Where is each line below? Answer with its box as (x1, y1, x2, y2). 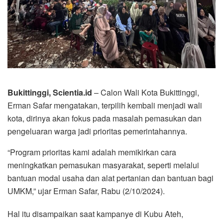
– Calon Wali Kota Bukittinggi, (92, 86, 199, 98)
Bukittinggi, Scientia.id (7, 86, 92, 98)
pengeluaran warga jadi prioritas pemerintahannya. (7, 125, 187, 137)
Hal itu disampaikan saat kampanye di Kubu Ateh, (7, 208, 183, 220)
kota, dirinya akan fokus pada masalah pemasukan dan (7, 112, 202, 124)
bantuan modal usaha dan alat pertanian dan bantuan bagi (7, 172, 214, 184)
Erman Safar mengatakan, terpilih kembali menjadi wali (7, 99, 202, 111)
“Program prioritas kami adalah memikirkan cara (7, 146, 176, 158)
